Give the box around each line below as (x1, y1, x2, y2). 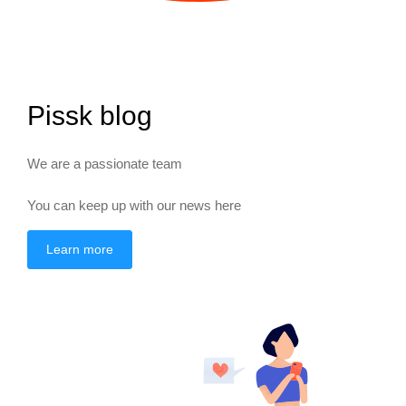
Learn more (46, 241, 113, 256)
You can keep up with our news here (27, 197, 241, 213)
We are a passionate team (27, 155, 182, 171)
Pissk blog (27, 100, 152, 130)
